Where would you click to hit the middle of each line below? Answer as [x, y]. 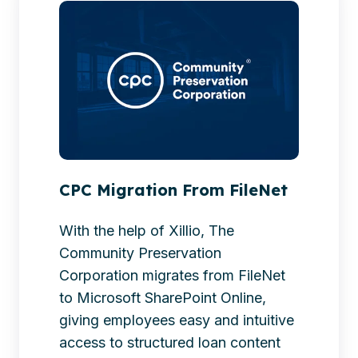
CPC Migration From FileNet [173, 189]
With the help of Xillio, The [147, 230]
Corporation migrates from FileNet [172, 275]
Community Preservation [140, 253]
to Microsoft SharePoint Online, [163, 297]
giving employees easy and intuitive [177, 320]
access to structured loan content [170, 342]
